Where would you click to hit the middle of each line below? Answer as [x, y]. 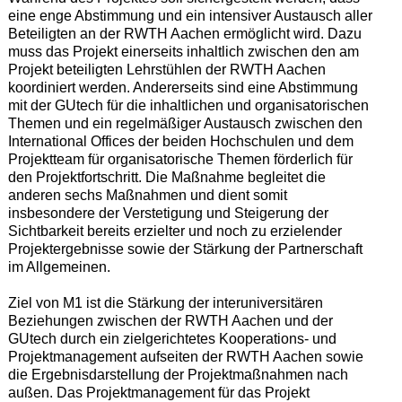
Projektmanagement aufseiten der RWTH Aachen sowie [185, 356]
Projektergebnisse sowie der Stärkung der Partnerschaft [185, 249]
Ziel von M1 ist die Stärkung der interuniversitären [165, 302]
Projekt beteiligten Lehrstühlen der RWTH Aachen [166, 69]
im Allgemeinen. [59, 267]
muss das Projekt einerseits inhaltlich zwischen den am [183, 51]
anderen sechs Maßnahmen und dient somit [147, 195]
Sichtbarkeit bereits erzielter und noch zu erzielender [175, 231]
